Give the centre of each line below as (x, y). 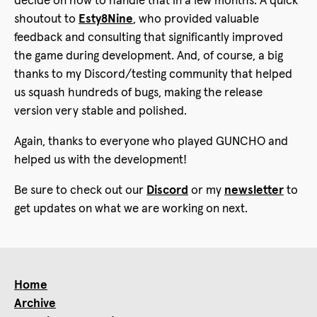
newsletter (254, 191)
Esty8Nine (106, 20)
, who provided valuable (196, 20)
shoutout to (46, 20)
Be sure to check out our (80, 191)
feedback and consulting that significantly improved (149, 38)
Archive (35, 304)
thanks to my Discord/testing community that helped (153, 75)
